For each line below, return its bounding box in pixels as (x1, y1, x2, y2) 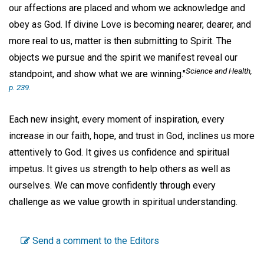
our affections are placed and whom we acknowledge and (9, 2, 245, 14)
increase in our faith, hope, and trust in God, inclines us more (9, 130, 255, 142)
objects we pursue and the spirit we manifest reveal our (9, 52, 237, 64)
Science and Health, (186, 65, 252, 75)
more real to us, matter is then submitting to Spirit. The (9, 35, 232, 47)
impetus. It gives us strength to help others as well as (9, 163, 230, 175)
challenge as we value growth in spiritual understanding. (9, 196, 237, 208)
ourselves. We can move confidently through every (9, 180, 216, 192)
